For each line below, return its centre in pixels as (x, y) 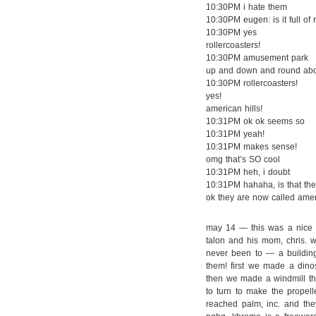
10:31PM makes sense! (251, 147)
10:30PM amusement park (257, 58)
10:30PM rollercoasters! (252, 83)
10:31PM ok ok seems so (255, 121)
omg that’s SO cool (243, 159)
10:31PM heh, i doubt (248, 172)
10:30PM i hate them (247, 7)
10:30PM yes (231, 32)
